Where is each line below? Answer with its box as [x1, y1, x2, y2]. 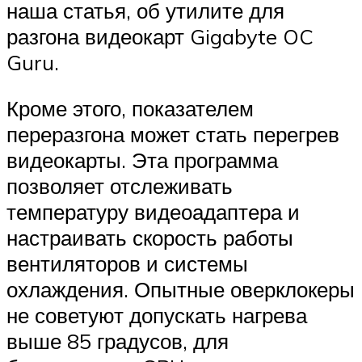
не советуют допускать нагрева [6, 302, 307, 329]
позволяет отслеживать [6, 173, 233, 200]
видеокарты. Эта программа [6, 147, 278, 174]
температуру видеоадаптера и [6, 199, 300, 225]
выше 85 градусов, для [6, 328, 229, 355]
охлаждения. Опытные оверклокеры [6, 276, 355, 303]
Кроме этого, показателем [6, 95, 254, 122]
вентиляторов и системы [6, 250, 248, 277]
